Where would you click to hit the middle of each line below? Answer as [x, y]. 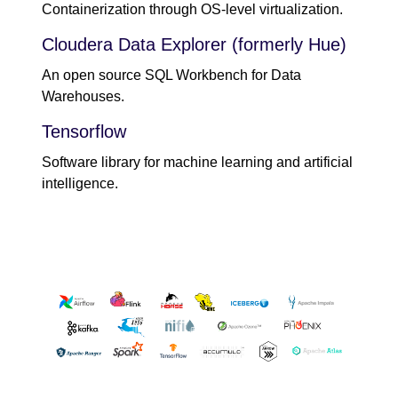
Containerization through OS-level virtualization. [192, 10]
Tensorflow [84, 132]
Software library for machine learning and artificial [197, 163]
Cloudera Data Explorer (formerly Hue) [194, 45]
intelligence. [80, 184]
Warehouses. [83, 97]
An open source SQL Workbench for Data [171, 76]
